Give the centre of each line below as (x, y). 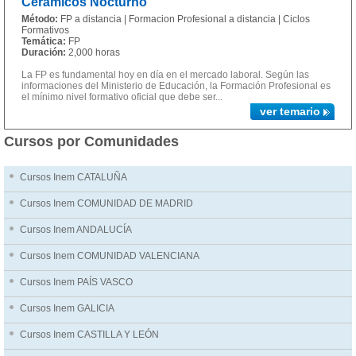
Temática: (44, 41)
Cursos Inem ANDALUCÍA (76, 230)
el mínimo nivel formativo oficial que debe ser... (122, 97)
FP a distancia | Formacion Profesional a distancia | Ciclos (185, 19)
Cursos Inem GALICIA (67, 308)
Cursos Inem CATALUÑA (74, 177)
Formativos (45, 30)
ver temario (290, 111)
